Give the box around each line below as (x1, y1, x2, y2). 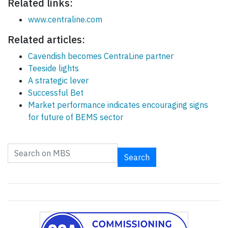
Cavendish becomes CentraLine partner (28, 51, 174, 62)
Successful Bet (28, 88, 83, 98)
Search (124, 152, 150, 163)
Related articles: (8, 33, 85, 47)
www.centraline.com (28, 14, 102, 25)
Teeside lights (28, 63, 79, 74)
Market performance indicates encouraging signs (28, 100, 208, 110)
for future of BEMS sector (28, 112, 123, 123)
